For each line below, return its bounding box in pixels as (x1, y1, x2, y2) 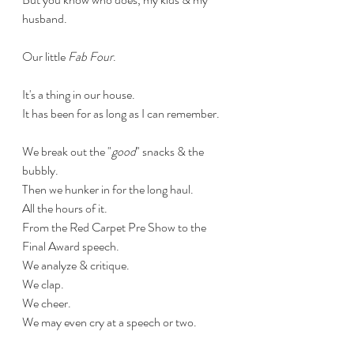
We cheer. (22, 294, 71, 312)
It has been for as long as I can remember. (22, 104, 220, 122)
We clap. (22, 275, 64, 293)
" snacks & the (136, 142, 206, 160)
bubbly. (22, 161, 58, 179)
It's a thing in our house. (22, 85, 135, 104)
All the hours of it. (22, 199, 107, 217)
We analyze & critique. (22, 256, 130, 274)
